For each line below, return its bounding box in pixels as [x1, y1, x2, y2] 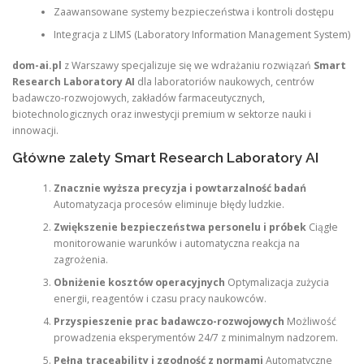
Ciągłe [305, 219, 338, 234]
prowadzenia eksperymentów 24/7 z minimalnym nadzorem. [53, 330, 338, 344]
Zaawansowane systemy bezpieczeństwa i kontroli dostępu [53, 5, 334, 19]
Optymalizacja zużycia [224, 275, 329, 289]
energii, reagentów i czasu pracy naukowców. [53, 291, 266, 305]
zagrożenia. [53, 252, 108, 266]
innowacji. [12, 123, 58, 138]
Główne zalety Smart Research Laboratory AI [12, 149, 318, 166]
